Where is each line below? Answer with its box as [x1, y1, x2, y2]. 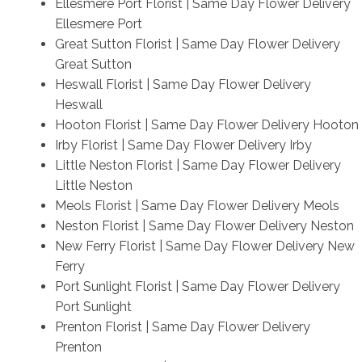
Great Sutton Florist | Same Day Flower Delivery [54, 36, 340, 52]
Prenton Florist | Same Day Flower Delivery [54, 318, 310, 335]
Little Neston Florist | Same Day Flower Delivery [54, 157, 341, 173]
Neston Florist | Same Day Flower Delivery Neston [54, 217, 354, 234]
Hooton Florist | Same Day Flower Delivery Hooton [54, 116, 359, 133]
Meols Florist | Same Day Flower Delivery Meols [54, 197, 339, 213]
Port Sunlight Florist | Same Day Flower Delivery [54, 278, 340, 294]
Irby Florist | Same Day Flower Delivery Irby [54, 137, 312, 153]
